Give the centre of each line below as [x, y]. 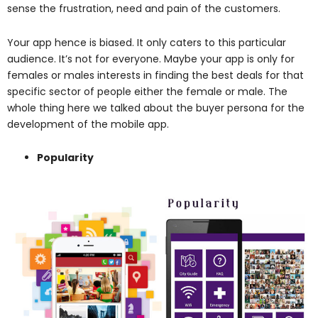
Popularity [65, 158]
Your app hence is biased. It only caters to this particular [147, 42]
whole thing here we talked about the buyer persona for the [156, 108]
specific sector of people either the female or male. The [147, 91]
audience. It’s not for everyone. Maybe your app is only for [151, 59]
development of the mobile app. [88, 124]
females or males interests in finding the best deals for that [155, 75]
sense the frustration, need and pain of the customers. [144, 9]
